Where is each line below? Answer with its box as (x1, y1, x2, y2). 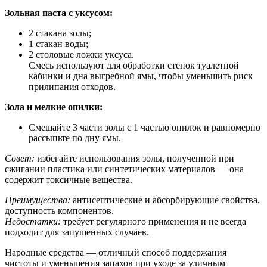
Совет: (5, 153, 35, 164)
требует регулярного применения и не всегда (61, 216, 246, 227)
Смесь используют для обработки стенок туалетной (29, 60, 239, 71)
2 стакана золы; (29, 28, 91, 39)
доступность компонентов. (5, 206, 114, 216)
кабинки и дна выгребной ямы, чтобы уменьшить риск (29, 71, 253, 82)
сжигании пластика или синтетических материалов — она (5, 164, 244, 175)
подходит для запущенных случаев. (5, 227, 149, 238)
